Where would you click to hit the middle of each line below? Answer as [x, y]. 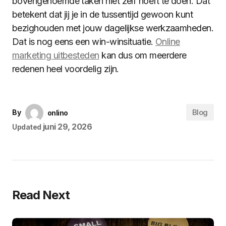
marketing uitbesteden [56, 55]
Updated [27, 127]
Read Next [41, 195]
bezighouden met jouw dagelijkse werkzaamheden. [113, 28]
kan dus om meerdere [143, 55]
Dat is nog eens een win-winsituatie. [84, 42]
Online [168, 42]
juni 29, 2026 [67, 127]
